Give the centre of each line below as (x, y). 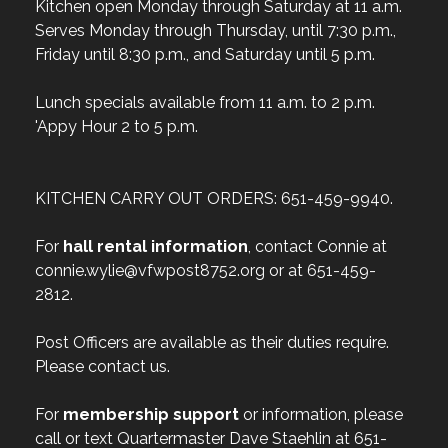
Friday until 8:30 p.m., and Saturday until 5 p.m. (205, 54)
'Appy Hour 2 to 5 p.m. (116, 126)
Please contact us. (102, 366)
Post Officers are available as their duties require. (212, 342)
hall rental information (155, 246)
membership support (153, 414)
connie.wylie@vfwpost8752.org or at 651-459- (205, 270)
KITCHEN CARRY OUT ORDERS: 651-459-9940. (214, 198)
